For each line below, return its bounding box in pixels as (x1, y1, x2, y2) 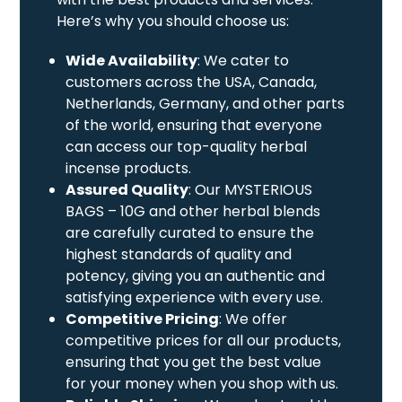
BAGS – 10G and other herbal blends (66, 200, 321, 222)
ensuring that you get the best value (66, 351, 322, 372)
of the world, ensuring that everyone (66, 114, 323, 135)
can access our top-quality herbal (66, 135, 308, 157)
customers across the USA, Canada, (66, 71, 318, 92)
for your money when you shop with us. (66, 372, 339, 394)
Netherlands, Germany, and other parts (66, 92, 345, 114)
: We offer (219, 308, 288, 329)
